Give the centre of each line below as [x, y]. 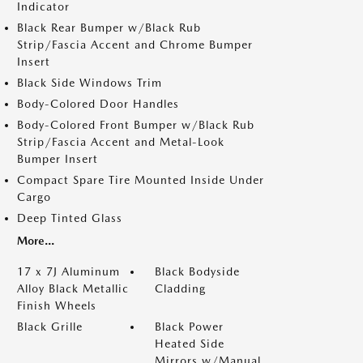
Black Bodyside [197, 271]
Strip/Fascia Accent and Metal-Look [121, 142]
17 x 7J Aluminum [68, 271]
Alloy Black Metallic [73, 288]
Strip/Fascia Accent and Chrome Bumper [135, 45]
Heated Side [190, 344]
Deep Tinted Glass [70, 218]
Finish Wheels [57, 305]
